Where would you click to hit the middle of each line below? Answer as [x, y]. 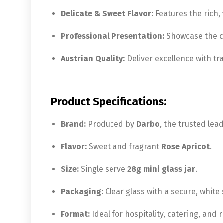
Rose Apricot [185, 146]
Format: [75, 214]
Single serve [103, 169]
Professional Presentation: [112, 36]
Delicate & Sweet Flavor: [107, 13]
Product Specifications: [109, 101]
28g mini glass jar [161, 169]
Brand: [73, 124]
